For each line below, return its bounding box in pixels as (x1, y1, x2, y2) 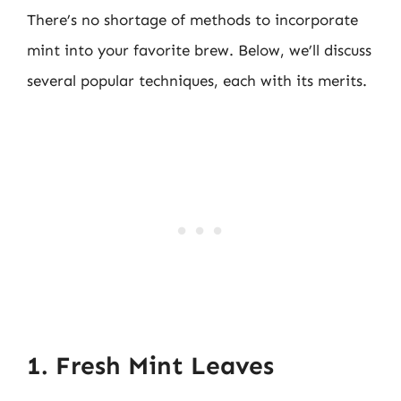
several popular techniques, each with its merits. (27, 71, 367, 90)
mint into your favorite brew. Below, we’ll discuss (27, 40, 371, 59)
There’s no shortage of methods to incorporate (27, 10, 358, 29)
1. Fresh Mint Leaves (27, 351, 274, 380)
